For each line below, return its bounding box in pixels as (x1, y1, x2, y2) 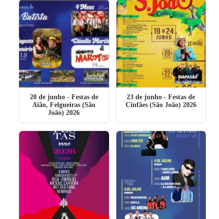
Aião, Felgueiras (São (32, 101, 96, 109)
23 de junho (127, 93, 162, 101)
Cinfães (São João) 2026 (125, 101, 197, 109)
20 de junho (29, 93, 65, 101)
